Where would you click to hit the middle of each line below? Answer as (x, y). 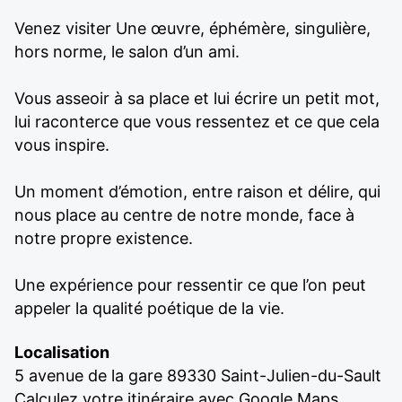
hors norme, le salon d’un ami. (127, 51)
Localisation (62, 352)
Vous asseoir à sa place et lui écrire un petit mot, (197, 98)
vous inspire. (62, 144)
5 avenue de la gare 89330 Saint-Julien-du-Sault (198, 375)
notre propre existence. (104, 238)
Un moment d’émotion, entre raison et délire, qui (197, 191)
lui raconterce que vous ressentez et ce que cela (197, 121)
